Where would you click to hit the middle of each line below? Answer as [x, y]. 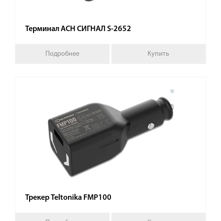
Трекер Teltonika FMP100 [68, 198]
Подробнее [63, 54]
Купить [159, 54]
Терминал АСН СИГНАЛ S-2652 [78, 29]
